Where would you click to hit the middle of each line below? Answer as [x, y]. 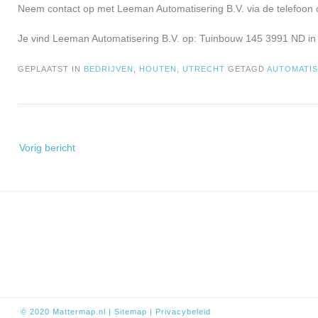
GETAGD [247, 69]
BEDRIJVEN [109, 69]
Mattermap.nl [79, 312]
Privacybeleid [183, 312]
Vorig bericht [47, 148]
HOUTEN [158, 69]
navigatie [37, 156]
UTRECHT [204, 69]
